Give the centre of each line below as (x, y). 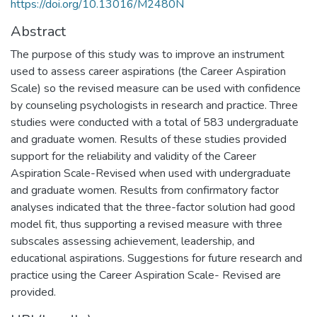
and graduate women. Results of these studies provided (149, 139)
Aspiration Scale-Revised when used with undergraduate (151, 173)
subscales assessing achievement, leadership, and (133, 241)
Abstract (38, 31)
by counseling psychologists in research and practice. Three (154, 105)
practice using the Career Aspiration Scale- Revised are (146, 275)
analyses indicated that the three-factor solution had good (153, 207)
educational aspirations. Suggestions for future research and (156, 258)
